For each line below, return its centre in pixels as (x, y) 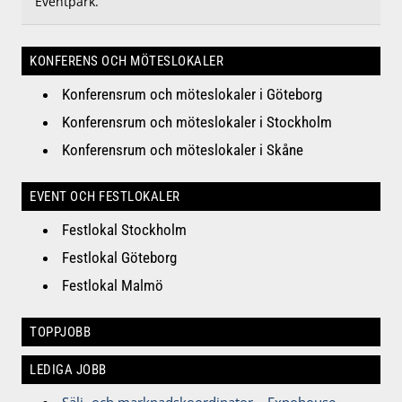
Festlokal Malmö (113, 286)
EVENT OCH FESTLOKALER (105, 197)
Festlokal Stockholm (125, 230)
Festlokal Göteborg (120, 258)
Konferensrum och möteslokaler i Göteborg (192, 95)
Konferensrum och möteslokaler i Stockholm (197, 122)
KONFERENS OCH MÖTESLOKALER (127, 61)
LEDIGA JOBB (68, 370)
